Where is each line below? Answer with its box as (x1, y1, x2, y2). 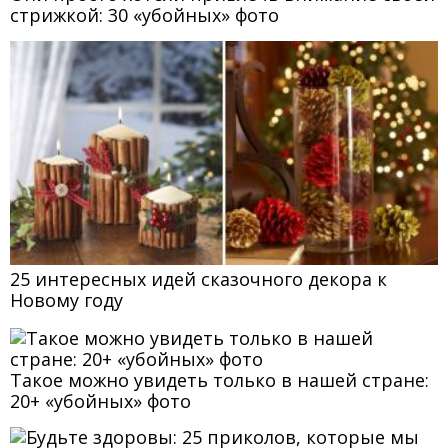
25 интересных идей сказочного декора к (10, 267, 387, 292)
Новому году (10, 288, 123, 313)
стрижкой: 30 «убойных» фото (10, 2, 279, 27)
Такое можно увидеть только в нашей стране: (10, 368, 429, 393)
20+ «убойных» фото (10, 389, 191, 414)
